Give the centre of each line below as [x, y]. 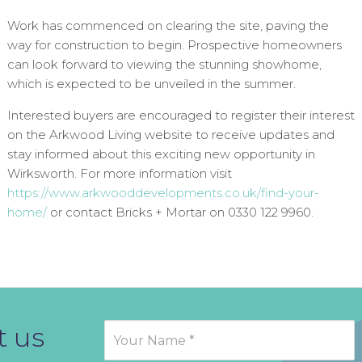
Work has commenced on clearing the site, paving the [168, 26]
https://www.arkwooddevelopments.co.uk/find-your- [163, 193]
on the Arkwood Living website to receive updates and [170, 135]
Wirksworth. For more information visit [119, 174]
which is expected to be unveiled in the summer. [151, 84]
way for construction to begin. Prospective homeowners [174, 45]
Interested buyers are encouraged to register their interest [181, 116]
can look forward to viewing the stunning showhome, [164, 65]
